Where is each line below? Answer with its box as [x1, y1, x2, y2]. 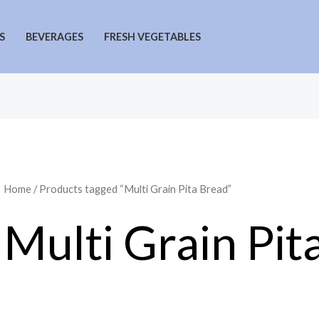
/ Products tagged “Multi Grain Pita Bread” [31, 182, 231, 196]
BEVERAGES [25, 31, 83, 43]
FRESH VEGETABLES [103, 31, 201, 43]
